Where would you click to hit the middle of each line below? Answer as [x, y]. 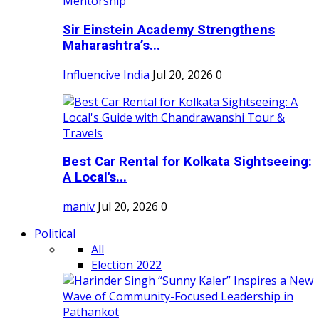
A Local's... [95, 178]
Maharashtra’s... [111, 46]
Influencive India [106, 74]
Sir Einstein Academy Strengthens [169, 30]
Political [55, 234]
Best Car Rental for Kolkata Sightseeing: [187, 162]
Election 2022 [126, 265]
